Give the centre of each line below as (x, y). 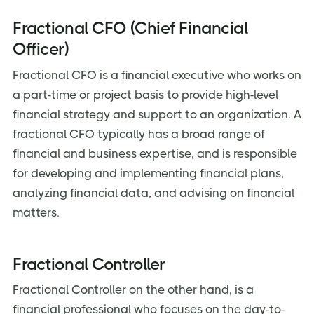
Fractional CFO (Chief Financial (130, 28)
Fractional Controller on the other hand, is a (133, 290)
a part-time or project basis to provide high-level (145, 94)
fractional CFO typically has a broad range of (139, 134)
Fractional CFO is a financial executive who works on (157, 75)
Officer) (41, 49)
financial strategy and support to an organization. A (157, 114)
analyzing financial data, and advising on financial (153, 192)
